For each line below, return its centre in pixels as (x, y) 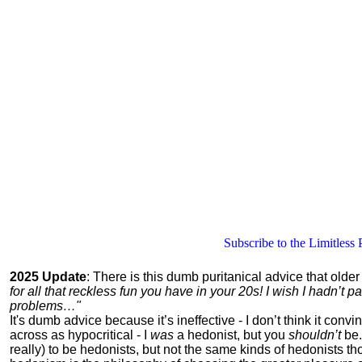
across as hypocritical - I (80, 335)
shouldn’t (315, 335)
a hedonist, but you (231, 335)
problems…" (45, 306)
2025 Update (48, 277)
